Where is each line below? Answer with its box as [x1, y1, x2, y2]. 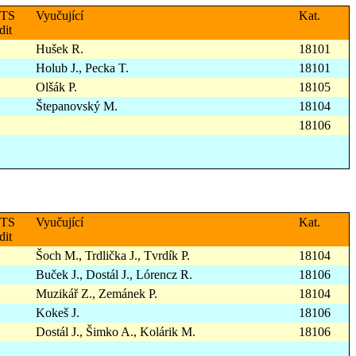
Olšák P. [36, 80, 77, 95]
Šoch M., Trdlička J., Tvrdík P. [36, 249, 190, 263]
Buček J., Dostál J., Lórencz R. [36, 268, 192, 282]
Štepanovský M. [36, 99, 118, 114]
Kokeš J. [36, 306, 79, 320]
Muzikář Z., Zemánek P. [36, 287, 157, 301]
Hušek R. [36, 42, 83, 56]
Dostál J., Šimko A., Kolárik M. [36, 325, 195, 339]
